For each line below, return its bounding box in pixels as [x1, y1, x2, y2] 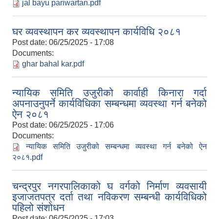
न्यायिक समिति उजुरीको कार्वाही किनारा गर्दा [12, 87, 207, 98]
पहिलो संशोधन [12, 202, 65, 213]
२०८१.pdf [12, 153, 43, 161]
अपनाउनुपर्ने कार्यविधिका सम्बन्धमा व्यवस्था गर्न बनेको [12, 98, 207, 109]
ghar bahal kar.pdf [22, 60, 84, 68]
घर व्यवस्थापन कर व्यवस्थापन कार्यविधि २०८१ [12, 26, 181, 37]
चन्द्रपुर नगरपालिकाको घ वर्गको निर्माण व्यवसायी [12, 180, 207, 192]
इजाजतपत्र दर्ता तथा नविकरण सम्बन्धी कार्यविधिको [12, 191, 207, 202]
